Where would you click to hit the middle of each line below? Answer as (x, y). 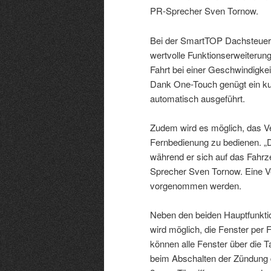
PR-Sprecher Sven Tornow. (204, 11)
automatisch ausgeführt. (198, 98)
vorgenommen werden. (196, 185)
